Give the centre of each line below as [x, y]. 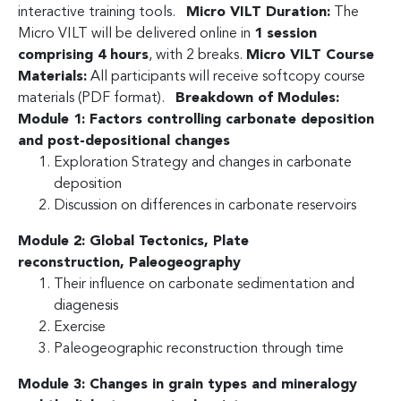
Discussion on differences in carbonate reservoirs [205, 205]
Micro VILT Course [310, 55]
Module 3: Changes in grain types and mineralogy [188, 384]
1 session [286, 34]
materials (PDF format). [97, 98]
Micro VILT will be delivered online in [136, 34]
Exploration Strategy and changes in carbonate [203, 162]
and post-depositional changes [124, 141]
